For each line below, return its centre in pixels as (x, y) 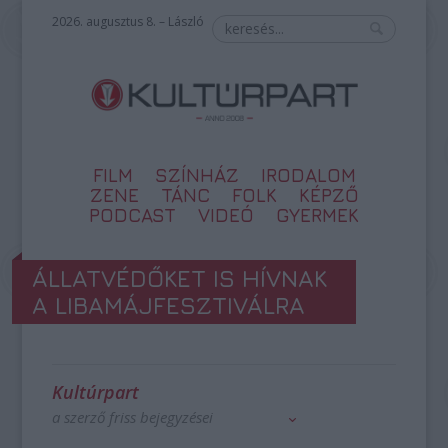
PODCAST (132, 215)
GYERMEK (317, 215)
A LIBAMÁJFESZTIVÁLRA (169, 305)
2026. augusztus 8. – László (128, 21)
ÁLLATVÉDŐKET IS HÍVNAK (180, 278)
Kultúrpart (96, 392)
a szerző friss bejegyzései (133, 417)
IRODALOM (308, 175)
